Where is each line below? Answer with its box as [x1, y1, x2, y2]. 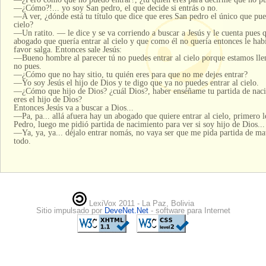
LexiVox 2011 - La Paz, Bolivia [86, 199, 194, 208]
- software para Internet [150, 206, 230, 216]
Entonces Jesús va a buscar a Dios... [13, 102, 134, 112]
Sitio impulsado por [36, 206, 104, 216]
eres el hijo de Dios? [13, 94, 82, 104]
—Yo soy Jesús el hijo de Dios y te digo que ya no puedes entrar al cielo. [13, 77, 259, 87]
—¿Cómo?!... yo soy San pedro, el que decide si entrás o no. [13, 2, 218, 12]
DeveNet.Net [104, 206, 151, 216]
